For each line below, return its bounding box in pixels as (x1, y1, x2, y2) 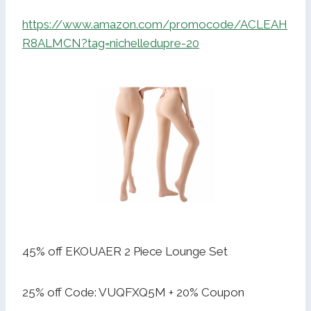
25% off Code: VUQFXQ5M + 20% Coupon (22, 285, 244, 299)
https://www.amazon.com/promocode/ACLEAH (22, 17, 287, 32)
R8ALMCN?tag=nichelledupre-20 (22, 36, 199, 51)
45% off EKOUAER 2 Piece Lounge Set (22, 244, 228, 258)
